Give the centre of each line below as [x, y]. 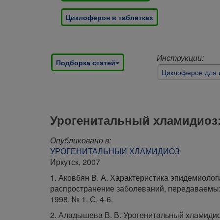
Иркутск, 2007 [75, 162]
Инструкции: [180, 58]
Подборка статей [86, 62]
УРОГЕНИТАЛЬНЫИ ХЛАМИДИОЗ [115, 151]
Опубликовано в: [81, 140]
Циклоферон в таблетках [110, 17]
